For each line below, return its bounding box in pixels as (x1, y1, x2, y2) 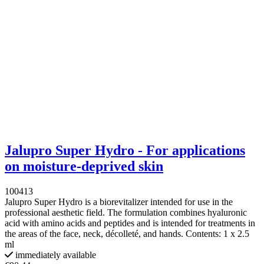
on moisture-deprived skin (5, 159, 163, 174)
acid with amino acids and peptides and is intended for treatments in (5, 218, 255, 229)
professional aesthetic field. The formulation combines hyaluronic (5, 207, 247, 218)
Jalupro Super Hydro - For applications (5, 143, 245, 159)
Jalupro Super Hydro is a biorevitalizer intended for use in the (5, 197, 233, 207)
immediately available (13, 250, 96, 260)
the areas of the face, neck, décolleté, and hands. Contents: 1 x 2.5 (5, 229, 249, 239)
